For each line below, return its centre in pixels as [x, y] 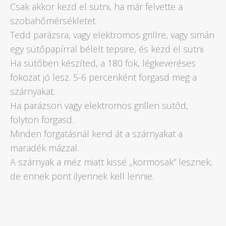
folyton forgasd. [42, 120]
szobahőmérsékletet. [53, 21]
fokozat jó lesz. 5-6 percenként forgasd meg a [103, 77]
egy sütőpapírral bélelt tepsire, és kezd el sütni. [107, 49]
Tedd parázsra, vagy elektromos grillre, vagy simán [112, 35]
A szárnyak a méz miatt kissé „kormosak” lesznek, [111, 162]
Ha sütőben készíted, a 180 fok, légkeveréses [103, 63]
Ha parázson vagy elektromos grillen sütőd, [99, 105]
